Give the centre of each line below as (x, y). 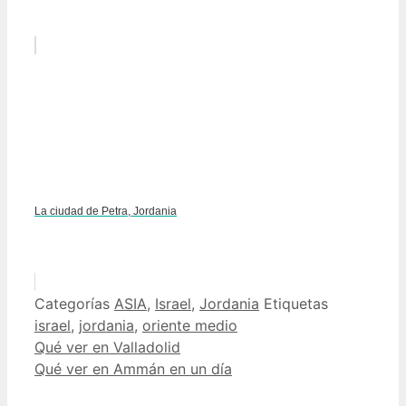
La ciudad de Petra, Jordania (106, 212)
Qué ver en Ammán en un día (133, 369)
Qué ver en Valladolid (107, 348)
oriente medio (190, 326)
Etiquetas (296, 304)
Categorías (74, 304)
